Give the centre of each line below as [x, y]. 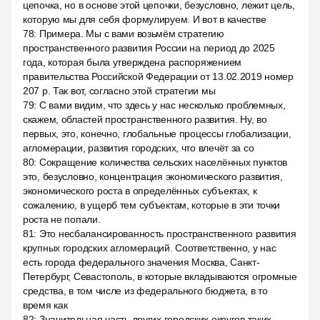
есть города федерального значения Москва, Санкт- [141, 262]
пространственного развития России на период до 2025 [149, 48]
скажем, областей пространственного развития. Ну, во [145, 119]
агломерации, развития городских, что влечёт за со [139, 148]
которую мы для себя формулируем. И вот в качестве [145, 19]
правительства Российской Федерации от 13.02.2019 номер [158, 76]
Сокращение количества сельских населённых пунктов [163, 162]
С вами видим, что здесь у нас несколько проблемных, [162, 105]
